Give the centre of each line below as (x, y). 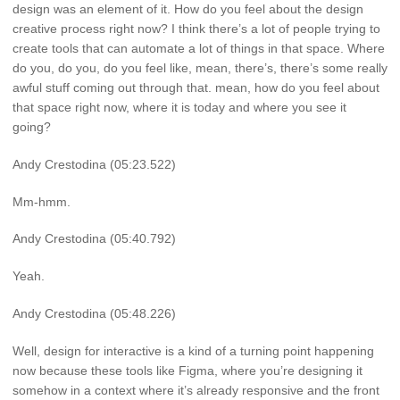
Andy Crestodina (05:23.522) (94, 164)
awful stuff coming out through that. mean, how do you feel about (196, 88)
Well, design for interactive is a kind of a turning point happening (193, 350)
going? (32, 127)
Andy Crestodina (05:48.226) (94, 314)
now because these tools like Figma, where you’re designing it (187, 370)
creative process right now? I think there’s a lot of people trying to (196, 29)
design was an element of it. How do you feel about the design (188, 9)
